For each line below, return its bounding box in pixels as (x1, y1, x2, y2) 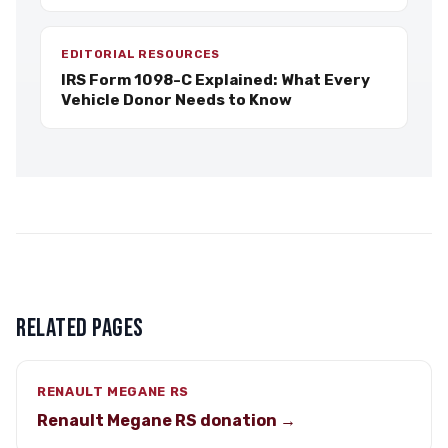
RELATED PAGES (16, 313, 144, 344)
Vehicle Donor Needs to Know (61, 91, 292, 109)
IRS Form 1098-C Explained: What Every (61, 71, 370, 89)
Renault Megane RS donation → (37, 411, 296, 430)
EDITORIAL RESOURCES (61, 47, 221, 61)
